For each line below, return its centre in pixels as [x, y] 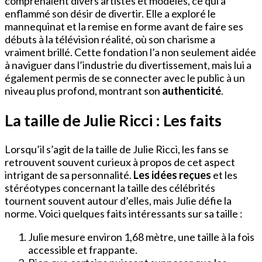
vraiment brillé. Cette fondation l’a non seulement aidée [130, 52]
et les [224, 175]
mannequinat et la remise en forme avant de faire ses [124, 27]
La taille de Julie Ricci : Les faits [113, 120]
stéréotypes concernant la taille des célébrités [110, 188]
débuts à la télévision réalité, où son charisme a [110, 39]
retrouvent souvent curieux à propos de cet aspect [120, 162]
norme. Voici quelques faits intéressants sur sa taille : [124, 214]
